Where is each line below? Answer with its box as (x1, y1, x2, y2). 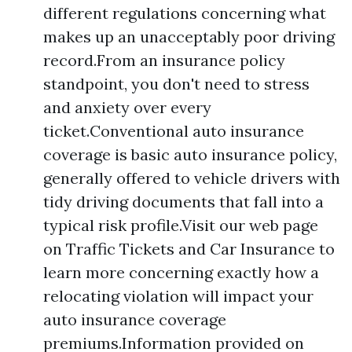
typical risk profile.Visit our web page (43, 215, 318, 235)
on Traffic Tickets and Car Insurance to (43, 239, 335, 258)
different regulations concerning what (43, 3, 326, 23)
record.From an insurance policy (43, 50, 285, 70)
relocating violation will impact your (43, 286, 313, 306)
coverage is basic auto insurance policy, (43, 145, 337, 164)
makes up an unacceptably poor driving (43, 27, 335, 46)
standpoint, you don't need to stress (43, 74, 310, 93)
